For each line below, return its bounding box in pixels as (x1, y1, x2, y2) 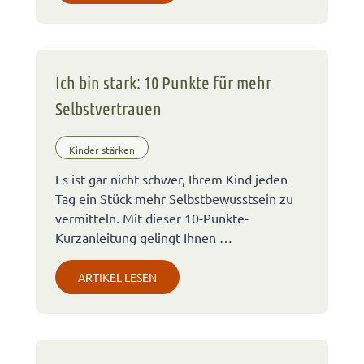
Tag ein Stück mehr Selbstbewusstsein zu (55, 190, 293, 207)
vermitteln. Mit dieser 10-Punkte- (55, 210, 249, 227)
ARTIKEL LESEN (78, 270, 157, 285)
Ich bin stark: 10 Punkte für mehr (55, 71, 271, 93)
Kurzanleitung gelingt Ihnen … (55, 229, 232, 246)
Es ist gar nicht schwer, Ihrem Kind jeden (55, 171, 288, 188)
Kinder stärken (69, 142, 135, 156)
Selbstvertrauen (55, 97, 162, 119)
